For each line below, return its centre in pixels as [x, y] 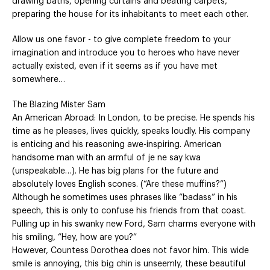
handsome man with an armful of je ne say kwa [106, 158]
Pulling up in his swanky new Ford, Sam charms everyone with [134, 224]
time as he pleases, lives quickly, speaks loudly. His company [131, 132]
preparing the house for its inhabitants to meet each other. [130, 15]
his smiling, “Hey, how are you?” [74, 238]
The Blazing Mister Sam [59, 105]
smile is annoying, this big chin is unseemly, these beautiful [129, 264]
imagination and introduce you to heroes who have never [126, 53]
